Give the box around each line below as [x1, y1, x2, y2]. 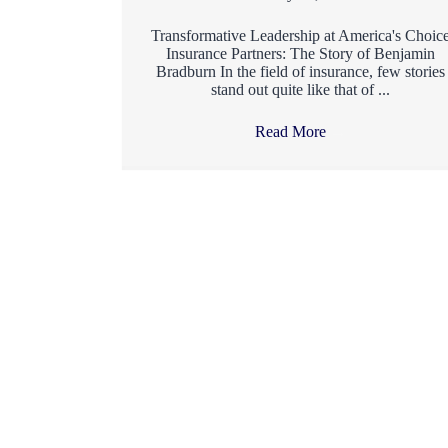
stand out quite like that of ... [210, 80, 390, 98]
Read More [254, 122, 330, 140]
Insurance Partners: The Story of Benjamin [165, 44, 435, 62]
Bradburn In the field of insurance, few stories [155, 62, 445, 80]
